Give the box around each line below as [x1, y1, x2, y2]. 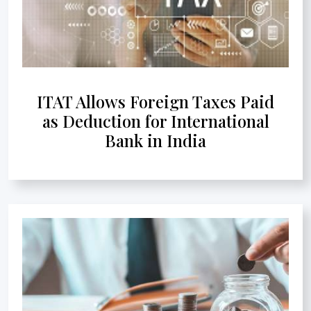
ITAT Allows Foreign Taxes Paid [37, 90, 274, 112]
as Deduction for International [42, 109, 269, 132]
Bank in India [105, 128, 206, 151]
